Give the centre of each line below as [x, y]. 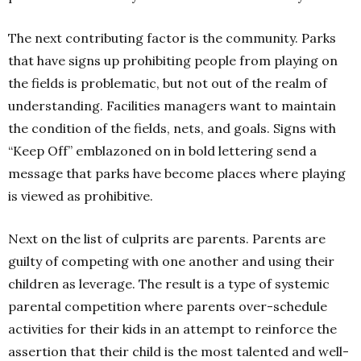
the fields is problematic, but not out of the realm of [168, 83]
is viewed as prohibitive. [81, 196]
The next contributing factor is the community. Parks [172, 38]
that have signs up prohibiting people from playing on [173, 60]
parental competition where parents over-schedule [168, 306]
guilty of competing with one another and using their [171, 261]
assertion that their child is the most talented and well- [178, 351]
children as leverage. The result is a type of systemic [169, 284]
